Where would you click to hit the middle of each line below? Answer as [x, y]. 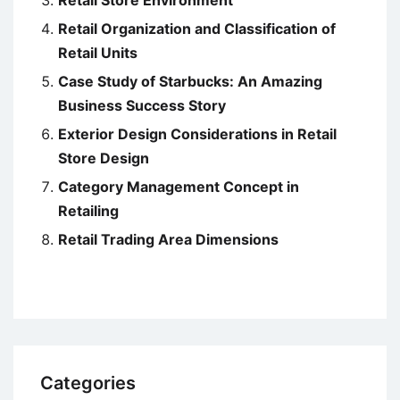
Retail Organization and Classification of [197, 29]
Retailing [88, 211]
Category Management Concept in [179, 187]
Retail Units [98, 53]
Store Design [104, 158]
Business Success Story [142, 106]
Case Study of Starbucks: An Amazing [190, 82]
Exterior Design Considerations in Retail [197, 134]
